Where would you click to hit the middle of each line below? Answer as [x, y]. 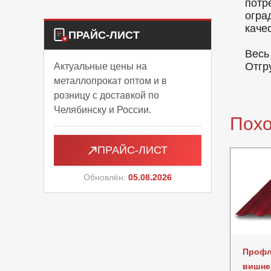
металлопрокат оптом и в [110, 81]
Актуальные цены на [100, 66]
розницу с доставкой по [106, 95]
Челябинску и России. [103, 110]
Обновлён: [106, 177]
